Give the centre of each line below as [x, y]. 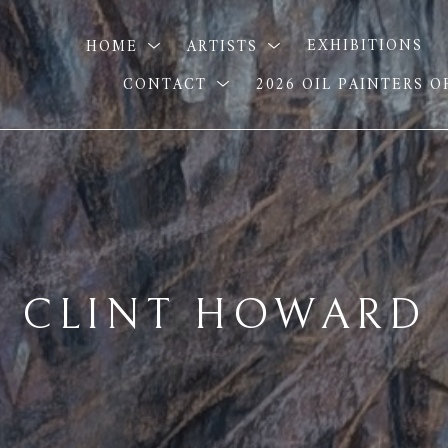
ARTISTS [225, 47]
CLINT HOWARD [224, 315]
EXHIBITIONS [364, 47]
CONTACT [168, 85]
